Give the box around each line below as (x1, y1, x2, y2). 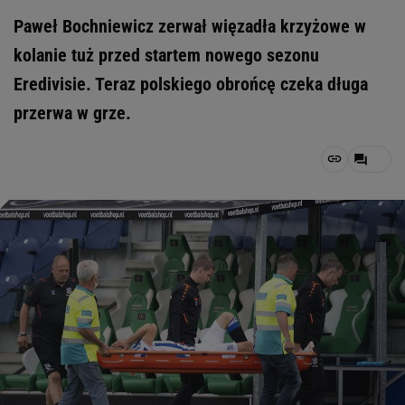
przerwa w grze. (14, 102, 131, 124)
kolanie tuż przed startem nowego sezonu (14, 44, 319, 66)
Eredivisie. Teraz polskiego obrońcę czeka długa (14, 73, 368, 95)
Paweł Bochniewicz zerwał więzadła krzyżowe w (14, 15, 366, 37)
